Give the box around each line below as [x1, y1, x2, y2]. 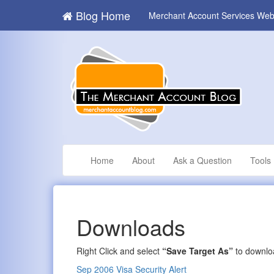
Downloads [76, 211, 186, 243]
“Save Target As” [162, 245, 234, 257]
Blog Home [73, 7, 130, 23]
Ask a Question [173, 154, 232, 166]
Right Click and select [76, 245, 163, 257]
